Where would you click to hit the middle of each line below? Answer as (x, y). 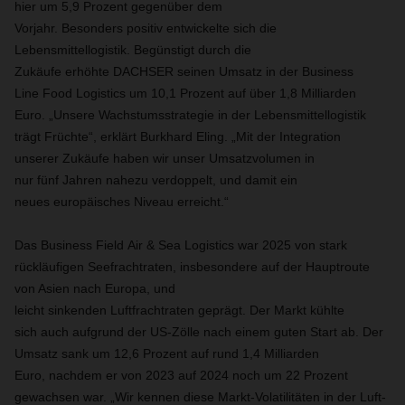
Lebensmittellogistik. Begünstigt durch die (133, 50)
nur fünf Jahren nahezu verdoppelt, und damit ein (156, 180)
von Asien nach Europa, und (95, 288)
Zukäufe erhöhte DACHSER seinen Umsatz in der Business (184, 71)
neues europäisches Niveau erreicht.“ (123, 202)
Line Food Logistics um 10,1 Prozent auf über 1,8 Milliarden (185, 93)
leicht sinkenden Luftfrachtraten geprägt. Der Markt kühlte (179, 310)
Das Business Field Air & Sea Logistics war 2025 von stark (181, 245)
